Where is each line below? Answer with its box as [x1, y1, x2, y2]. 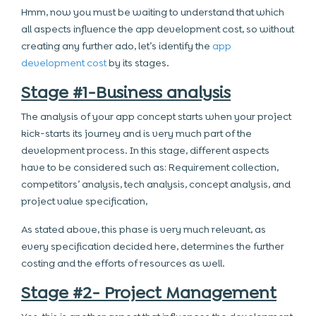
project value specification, [21, 195, 147, 207]
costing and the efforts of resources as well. [21, 257, 225, 269]
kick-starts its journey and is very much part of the [21, 127, 252, 140]
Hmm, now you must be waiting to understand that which [21, 6, 284, 18]
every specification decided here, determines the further [21, 240, 284, 253]
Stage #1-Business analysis [21, 81, 231, 104]
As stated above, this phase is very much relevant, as [21, 223, 266, 236]
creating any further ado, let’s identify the [21, 39, 212, 52]
